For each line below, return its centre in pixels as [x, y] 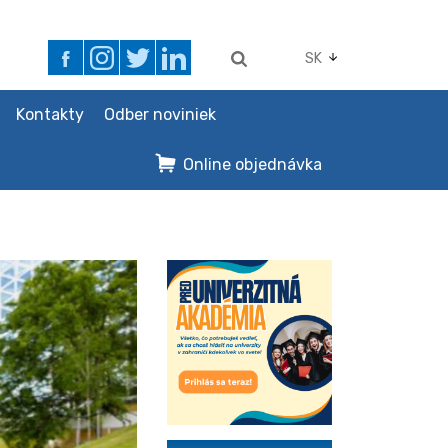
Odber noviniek [159, 114]
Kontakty [49, 114]
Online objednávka [253, 164]
